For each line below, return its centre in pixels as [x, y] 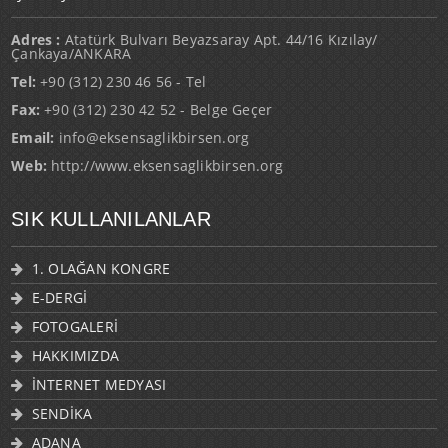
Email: [33, 137]
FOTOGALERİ [74, 326]
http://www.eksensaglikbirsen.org [165, 165]
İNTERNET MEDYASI [99, 384]
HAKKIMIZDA [75, 355]
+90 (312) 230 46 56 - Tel [121, 81]
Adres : [38, 39]
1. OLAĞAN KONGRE [101, 268]
